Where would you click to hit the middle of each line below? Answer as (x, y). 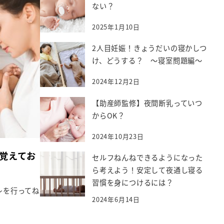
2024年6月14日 (116, 199)
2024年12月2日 (116, 81)
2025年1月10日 (116, 27)
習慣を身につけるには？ (133, 182)
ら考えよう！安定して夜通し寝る (148, 170)
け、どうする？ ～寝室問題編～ (147, 61)
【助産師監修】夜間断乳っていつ (147, 103)
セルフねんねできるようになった (148, 157)
